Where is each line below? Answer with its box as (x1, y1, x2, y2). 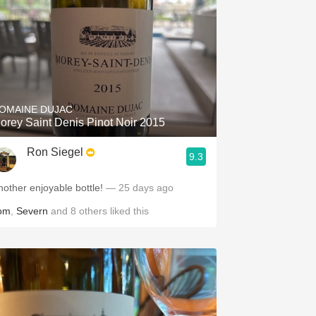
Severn (16, 205, 48, 217)
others (79, 205, 107, 217)
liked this (107, 205, 149, 217)
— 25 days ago (106, 182, 174, 193)
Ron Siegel (27, 146, 83, 158)
